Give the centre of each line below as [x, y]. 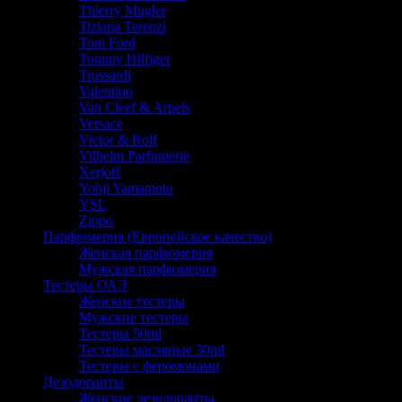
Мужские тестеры [134, 317]
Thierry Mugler [122, 10]
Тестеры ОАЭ [85, 284]
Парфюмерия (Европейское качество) [157, 236]
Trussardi [105, 74]
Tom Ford [107, 42]
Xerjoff [100, 171]
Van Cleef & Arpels [135, 107]
